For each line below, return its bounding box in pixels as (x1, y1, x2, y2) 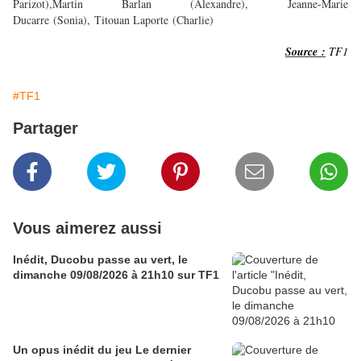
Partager (13, 119, 78, 138)
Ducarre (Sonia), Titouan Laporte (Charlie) (13, 12, 214, 28)
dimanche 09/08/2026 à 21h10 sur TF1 (13, 268, 219, 282)
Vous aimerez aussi (13, 219, 162, 238)
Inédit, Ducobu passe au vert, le (13, 253, 188, 267)
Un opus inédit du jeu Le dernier (13, 343, 191, 357)
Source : (285, 44, 326, 60)
